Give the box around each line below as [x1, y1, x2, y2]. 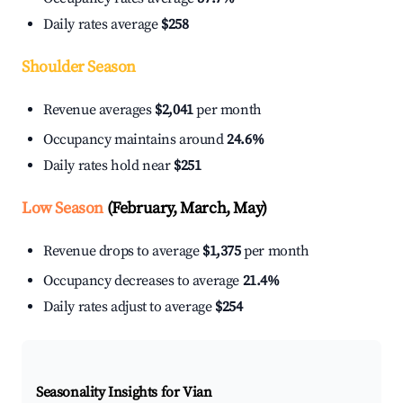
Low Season [22, 198, 103, 219]
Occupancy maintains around [43, 130, 228, 149]
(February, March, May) [103, 198, 267, 219]
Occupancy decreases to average [43, 272, 243, 291]
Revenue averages [43, 101, 156, 120]
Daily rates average [43, 15, 161, 34]
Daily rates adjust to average [43, 298, 215, 317]
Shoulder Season [22, 57, 136, 78]
